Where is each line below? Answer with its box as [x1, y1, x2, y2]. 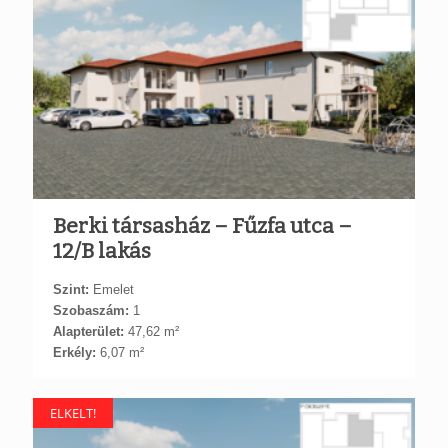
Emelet [89, 281, 134, 297]
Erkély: [53, 344, 96, 360]
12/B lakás [53, 237, 151, 264]
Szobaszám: [53, 302, 129, 318]
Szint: [53, 281, 89, 297]
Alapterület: [53, 323, 124, 339]
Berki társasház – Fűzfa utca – [53, 212, 352, 239]
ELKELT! [50, 403, 96, 422]
